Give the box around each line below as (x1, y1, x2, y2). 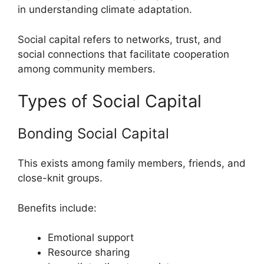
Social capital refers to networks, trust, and (18, 33, 222, 45)
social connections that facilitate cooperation (18, 48, 229, 60)
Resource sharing (48, 246, 130, 259)
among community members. (18, 62, 156, 75)
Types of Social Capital (18, 91, 202, 112)
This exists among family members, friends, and (18, 157, 246, 170)
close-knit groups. (18, 172, 103, 184)
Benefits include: (18, 202, 97, 214)
